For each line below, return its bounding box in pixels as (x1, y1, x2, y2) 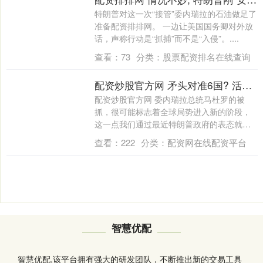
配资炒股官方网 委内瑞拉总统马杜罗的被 (94, 93, 245, 105)
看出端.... (94, 130, 129, 142)
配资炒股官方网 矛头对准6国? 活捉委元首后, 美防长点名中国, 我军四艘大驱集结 (241, 77, 252, 92)
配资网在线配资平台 (167, 136, 247, 149)
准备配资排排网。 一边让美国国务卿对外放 (94, 19, 253, 32)
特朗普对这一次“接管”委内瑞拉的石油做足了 (94, 7, 257, 19)
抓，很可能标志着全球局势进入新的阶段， (94, 105, 251, 117)
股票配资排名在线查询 (162, 50, 251, 63)
